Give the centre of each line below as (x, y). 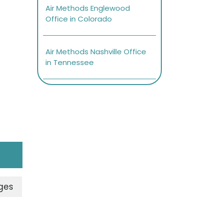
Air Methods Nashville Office (96, 52)
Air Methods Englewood (88, 8)
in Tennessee (70, 63)
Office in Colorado (79, 19)
